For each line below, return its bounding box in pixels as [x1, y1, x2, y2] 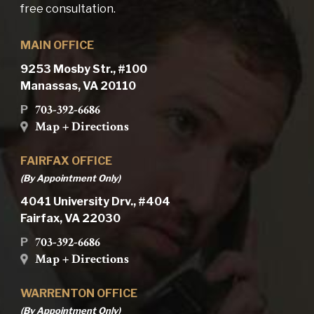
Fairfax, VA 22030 [20, 212, 121, 226]
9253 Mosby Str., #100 [20, 62, 147, 76]
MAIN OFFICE [20, 39, 94, 53]
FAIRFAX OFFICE [20, 154, 112, 168]
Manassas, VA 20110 [20, 79, 136, 93]
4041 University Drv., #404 [20, 195, 170, 209]
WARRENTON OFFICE [20, 287, 137, 301]
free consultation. [20, 2, 116, 16]
